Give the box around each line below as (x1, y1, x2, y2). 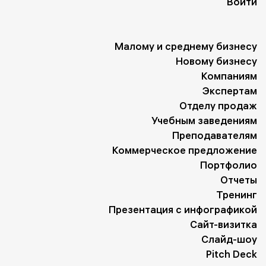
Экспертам (202, 84, 257, 97)
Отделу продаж (179, 99, 257, 112)
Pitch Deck (206, 248, 257, 261)
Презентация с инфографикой (109, 203, 257, 216)
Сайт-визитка (190, 218, 257, 231)
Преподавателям (172, 129, 257, 142)
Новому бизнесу (176, 55, 257, 68)
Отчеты (220, 173, 257, 186)
